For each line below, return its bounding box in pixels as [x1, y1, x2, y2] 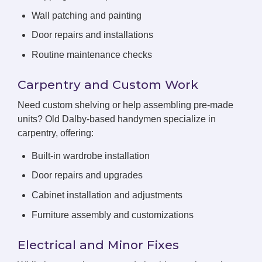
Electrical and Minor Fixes [18, 237, 179, 252]
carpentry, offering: [18, 127, 94, 138]
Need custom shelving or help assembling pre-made [18, 99, 233, 110]
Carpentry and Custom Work [18, 77, 198, 92]
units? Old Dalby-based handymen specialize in [18, 113, 216, 124]
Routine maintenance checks [32, 49, 152, 60]
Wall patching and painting [32, 10, 142, 20]
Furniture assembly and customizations [32, 209, 194, 220]
